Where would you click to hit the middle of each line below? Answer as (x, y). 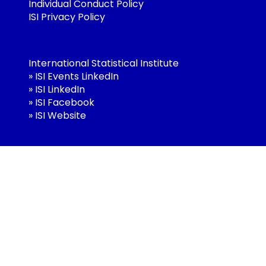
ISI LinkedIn (60, 89)
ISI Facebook (65, 102)
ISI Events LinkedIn (77, 76)
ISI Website (61, 115)
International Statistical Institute (104, 63)
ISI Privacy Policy (67, 17)
